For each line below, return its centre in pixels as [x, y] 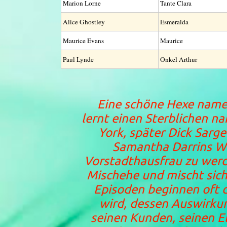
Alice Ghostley [84, 22]
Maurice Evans [83, 41]
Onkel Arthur [178, 59]
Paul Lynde [78, 59]
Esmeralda [174, 22]
